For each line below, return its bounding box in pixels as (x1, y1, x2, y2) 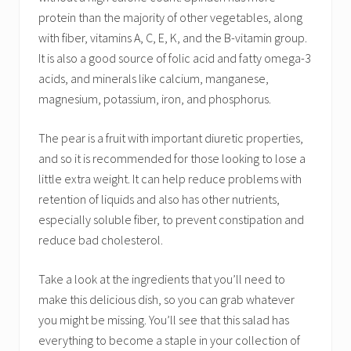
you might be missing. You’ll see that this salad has (38, 312, 289, 327)
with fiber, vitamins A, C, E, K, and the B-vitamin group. (38, 30, 307, 45)
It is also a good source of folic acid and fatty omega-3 (38, 50, 311, 66)
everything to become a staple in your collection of (38, 332, 300, 348)
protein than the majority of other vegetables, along (38, 9, 302, 25)
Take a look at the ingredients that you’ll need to (38, 271, 285, 287)
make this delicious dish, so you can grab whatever (38, 291, 295, 307)
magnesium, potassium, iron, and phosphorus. (38, 91, 271, 107)
